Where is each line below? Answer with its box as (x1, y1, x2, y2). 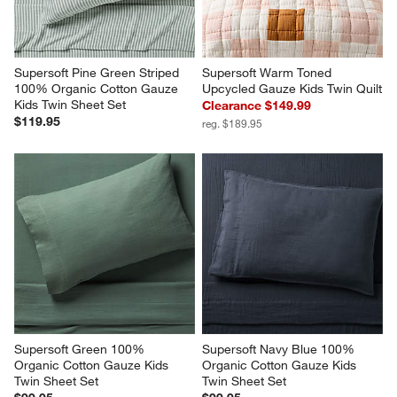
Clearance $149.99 (202, 97, 311, 113)
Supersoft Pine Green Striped (14, 64, 183, 81)
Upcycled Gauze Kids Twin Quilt (202, 80, 382, 97)
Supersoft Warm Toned (202, 64, 335, 81)
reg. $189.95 (202, 115, 262, 130)
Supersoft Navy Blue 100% (202, 340, 358, 357)
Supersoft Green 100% (14, 340, 149, 357)
